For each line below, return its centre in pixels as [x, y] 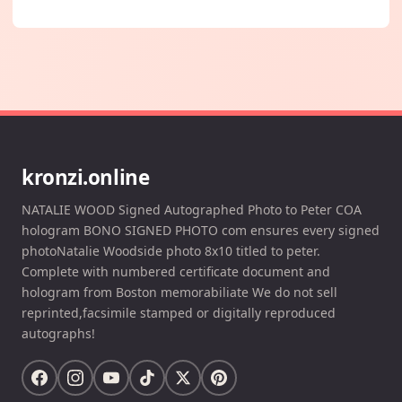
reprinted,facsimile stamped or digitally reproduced [179, 312]
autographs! [58, 333]
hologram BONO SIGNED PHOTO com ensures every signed [201, 230]
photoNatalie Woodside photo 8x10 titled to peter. [171, 250]
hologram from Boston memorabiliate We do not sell [179, 292]
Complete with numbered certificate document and [176, 271]
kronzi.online [86, 177]
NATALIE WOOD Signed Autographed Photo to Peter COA [192, 209]
